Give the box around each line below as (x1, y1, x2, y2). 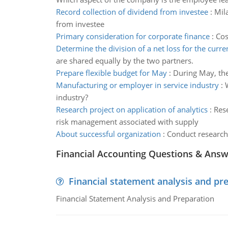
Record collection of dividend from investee (55, 7, 208, 17)
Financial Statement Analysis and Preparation (55, 193, 214, 204)
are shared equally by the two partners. (55, 55, 193, 66)
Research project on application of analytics (55, 104, 208, 115)
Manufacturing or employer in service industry (55, 80, 219, 90)
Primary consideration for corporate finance (55, 31, 210, 41)
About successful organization (55, 129, 161, 139)
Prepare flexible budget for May (55, 68, 167, 78)
